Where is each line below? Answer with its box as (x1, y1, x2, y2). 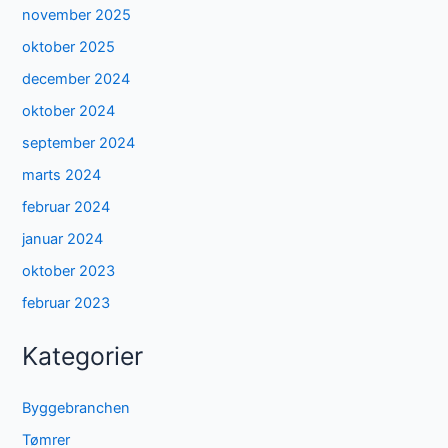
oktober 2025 (22, 38, 116, 57)
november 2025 (22, 6, 132, 25)
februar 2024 (22, 198, 111, 217)
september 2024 (22, 134, 136, 153)
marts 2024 (22, 166, 102, 185)
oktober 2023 (22, 261, 116, 280)
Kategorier (22, 341, 144, 372)
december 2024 (22, 70, 131, 89)
